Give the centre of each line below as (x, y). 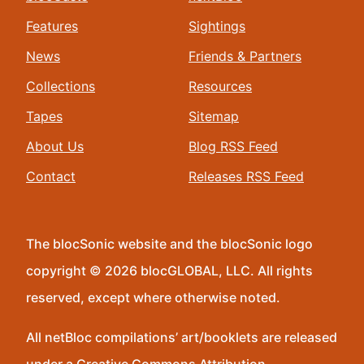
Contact (51, 176)
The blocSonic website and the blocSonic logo (169, 244)
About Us (55, 146)
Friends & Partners (245, 56)
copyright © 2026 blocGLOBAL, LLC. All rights (169, 271)
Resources (220, 86)
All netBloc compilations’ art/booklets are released (182, 337)
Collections (61, 86)
